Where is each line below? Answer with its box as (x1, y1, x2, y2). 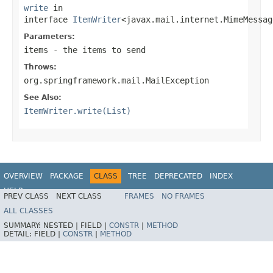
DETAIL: (4, 230, 34, 239)
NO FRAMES (161, 192, 205, 201)
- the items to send (48, 44, 146, 55)
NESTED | (43, 221, 80, 230)
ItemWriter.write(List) (24, 105, 131, 116)
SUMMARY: (4, 221, 43, 230)
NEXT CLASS (56, 192, 102, 201)
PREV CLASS (4, 192, 49, 201)
